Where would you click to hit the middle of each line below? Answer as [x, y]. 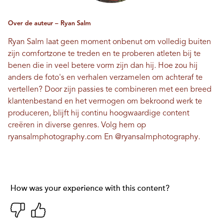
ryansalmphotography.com [55, 137]
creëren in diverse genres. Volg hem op [77, 125]
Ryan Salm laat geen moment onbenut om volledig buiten [110, 42]
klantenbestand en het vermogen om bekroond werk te [105, 101]
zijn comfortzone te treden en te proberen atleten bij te [104, 54]
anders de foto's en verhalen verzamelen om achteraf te [105, 78]
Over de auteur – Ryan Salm [49, 23]
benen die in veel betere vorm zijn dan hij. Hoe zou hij [103, 66]
